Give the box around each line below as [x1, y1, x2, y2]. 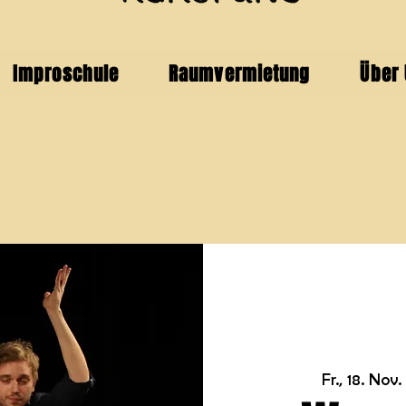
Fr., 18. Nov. [322, 371, 402, 390]
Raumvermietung [169, 60, 310, 88]
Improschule [13, 60, 119, 88]
